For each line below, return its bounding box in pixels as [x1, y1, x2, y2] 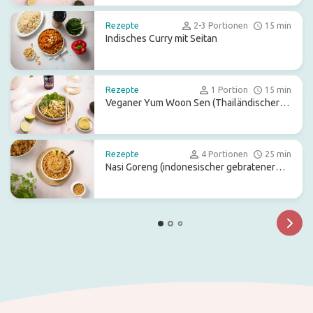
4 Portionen [201, 150, 248, 159]
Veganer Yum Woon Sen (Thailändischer [105, 97, 279, 108]
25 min [265, 150, 291, 159]
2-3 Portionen [194, 21, 248, 30]
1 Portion [211, 85, 248, 94]
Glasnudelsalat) [105, 111, 173, 122]
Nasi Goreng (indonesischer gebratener [105, 161, 275, 173]
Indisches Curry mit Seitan [105, 33, 217, 44]
